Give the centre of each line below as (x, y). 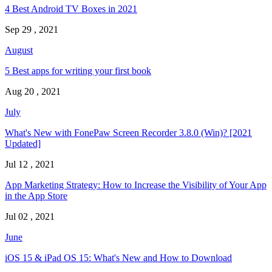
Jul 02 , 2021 (30, 217)
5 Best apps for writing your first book (78, 71)
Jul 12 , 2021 (30, 165)
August (19, 50)
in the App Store (36, 196)
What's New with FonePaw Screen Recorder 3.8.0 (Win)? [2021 (128, 133)
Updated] (23, 144)
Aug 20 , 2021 (33, 92)
